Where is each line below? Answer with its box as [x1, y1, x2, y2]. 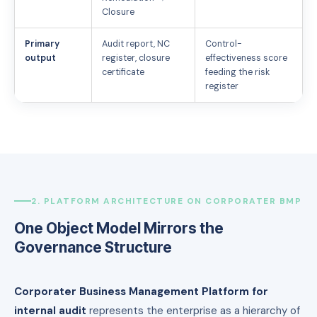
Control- [205, 38, 242, 50]
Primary [25, 38, 59, 50]
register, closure [102, 52, 170, 64]
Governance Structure [14, 238, 172, 256]
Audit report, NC [102, 38, 170, 50]
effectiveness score [205, 52, 287, 64]
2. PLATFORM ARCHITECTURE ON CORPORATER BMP [31, 195, 301, 207]
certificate [102, 67, 144, 78]
